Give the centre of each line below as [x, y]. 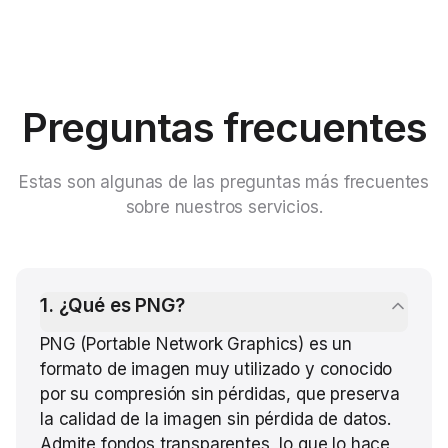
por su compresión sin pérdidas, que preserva [220, 394]
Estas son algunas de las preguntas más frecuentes [224, 182]
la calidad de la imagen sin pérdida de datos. [215, 419]
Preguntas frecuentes [224, 127]
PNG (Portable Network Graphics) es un [196, 344]
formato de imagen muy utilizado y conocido [216, 369]
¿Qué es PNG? [121, 305]
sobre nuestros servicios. [224, 207]
